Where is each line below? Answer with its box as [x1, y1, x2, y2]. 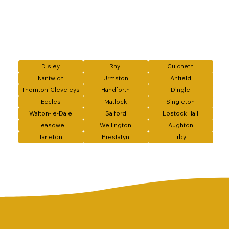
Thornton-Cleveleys [21, 85, 80, 94]
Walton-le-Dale [29, 109, 73, 118]
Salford [105, 109, 126, 118]
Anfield [170, 74, 191, 82]
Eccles [40, 98, 61, 106]
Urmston [103, 74, 128, 82]
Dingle [171, 85, 191, 94]
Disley [41, 62, 60, 70]
